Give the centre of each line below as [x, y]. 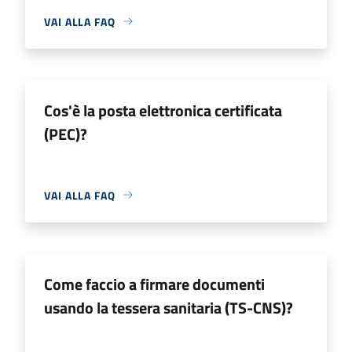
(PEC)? [66, 134]
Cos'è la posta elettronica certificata [163, 110]
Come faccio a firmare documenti [154, 284]
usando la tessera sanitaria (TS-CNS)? [169, 307]
